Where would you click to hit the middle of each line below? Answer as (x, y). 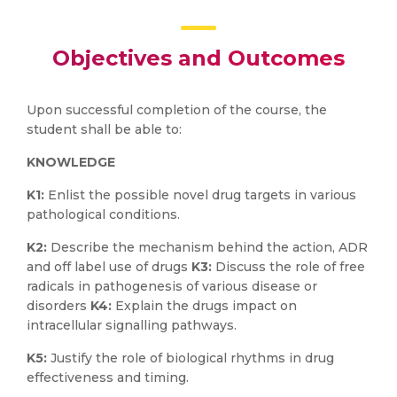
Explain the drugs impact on (206, 306)
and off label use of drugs (109, 267)
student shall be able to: (104, 129)
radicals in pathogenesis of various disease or (172, 286)
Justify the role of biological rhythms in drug (192, 358)
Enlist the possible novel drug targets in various (202, 195)
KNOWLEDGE (71, 162)
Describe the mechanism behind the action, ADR (209, 247)
